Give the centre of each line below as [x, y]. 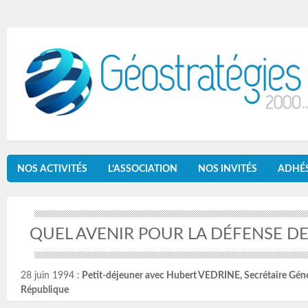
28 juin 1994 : [50, 276]
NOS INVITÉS [228, 169]
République [45, 290]
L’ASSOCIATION [143, 169]
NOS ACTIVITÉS [52, 169]
